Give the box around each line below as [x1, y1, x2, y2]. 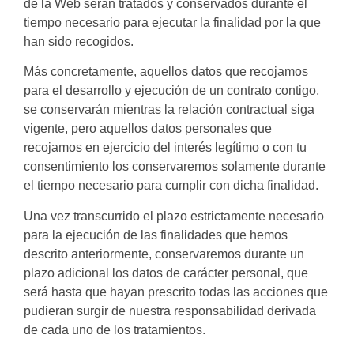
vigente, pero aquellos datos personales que [24, 122, 272, 136]
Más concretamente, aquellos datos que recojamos [24, 65, 308, 79]
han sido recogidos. [24, 34, 134, 48]
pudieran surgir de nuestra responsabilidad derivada [24, 303, 316, 318]
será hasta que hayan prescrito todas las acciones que [24, 284, 328, 299]
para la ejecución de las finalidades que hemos [24, 228, 288, 242]
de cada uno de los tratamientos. [24, 322, 205, 337]
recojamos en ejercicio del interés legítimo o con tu [24, 141, 307, 155]
